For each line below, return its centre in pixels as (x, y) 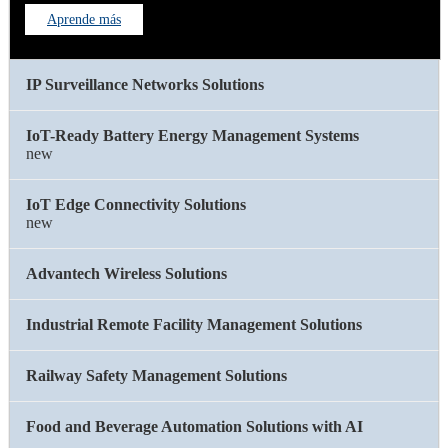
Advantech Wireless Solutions (126, 274)
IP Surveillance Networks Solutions (145, 85)
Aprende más (84, 20)
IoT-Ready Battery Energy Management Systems (192, 136)
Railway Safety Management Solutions (156, 376)
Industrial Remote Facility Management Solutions (194, 325)
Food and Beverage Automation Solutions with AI (194, 427)
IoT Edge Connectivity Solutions (136, 205)
